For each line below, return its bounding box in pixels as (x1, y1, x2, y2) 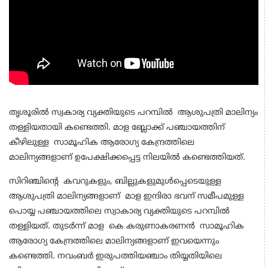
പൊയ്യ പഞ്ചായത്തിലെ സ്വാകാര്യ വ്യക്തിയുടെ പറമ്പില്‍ (9, 206, 230, 217)
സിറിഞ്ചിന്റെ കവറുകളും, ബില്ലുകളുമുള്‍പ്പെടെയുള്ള (9, 176, 224, 187)
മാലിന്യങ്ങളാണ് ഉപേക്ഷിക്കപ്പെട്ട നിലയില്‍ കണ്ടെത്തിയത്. (9, 153, 248, 163)
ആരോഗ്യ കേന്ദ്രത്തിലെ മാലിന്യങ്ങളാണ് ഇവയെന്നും (9, 236, 219, 247)
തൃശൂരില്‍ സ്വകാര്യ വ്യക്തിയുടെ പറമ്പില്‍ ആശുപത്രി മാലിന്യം (9, 108, 258, 118)
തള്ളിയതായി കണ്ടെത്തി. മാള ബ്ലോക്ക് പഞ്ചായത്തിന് (9, 123, 225, 133)
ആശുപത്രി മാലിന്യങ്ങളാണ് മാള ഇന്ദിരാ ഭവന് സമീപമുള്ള (9, 191, 244, 202)
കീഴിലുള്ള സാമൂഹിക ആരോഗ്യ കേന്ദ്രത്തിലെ (9, 138, 194, 148)
